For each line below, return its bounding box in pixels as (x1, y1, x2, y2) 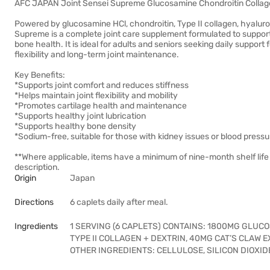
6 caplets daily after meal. (70, 197, 168, 207)
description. (14, 162, 60, 172)
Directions (14, 197, 54, 207)
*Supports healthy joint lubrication (14, 111, 146, 121)
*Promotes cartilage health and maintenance (14, 101, 187, 111)
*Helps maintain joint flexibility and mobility (14, 90, 178, 101)
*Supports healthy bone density (14, 121, 136, 131)
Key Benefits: (14, 70, 65, 80)
